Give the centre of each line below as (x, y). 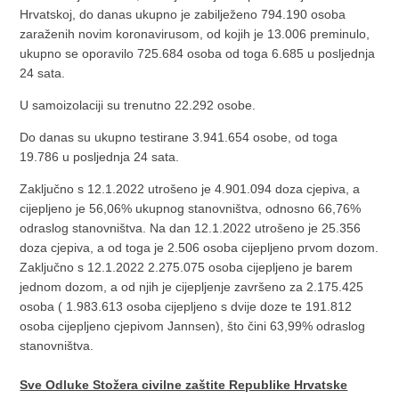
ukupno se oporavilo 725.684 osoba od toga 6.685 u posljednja (198, 53)
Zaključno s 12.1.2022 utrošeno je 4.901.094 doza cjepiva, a (190, 188)
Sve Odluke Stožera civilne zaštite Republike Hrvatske (184, 384)
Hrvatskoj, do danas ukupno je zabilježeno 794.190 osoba (183, 14)
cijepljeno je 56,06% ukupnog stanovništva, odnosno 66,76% (191, 208)
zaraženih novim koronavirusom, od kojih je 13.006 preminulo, (195, 33)
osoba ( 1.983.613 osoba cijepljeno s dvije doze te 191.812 (186, 306)
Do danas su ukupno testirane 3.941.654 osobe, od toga (179, 137)
